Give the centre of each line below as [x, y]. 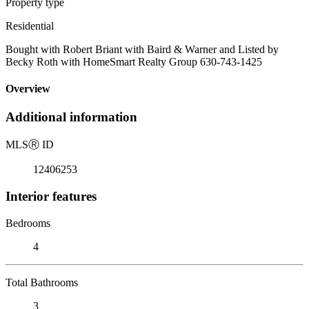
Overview [28, 89]
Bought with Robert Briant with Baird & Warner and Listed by [142, 49]
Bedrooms [28, 223]
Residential [30, 26]
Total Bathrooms [42, 282]
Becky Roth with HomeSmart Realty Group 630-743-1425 [134, 61]
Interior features [51, 196]
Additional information [71, 117]
